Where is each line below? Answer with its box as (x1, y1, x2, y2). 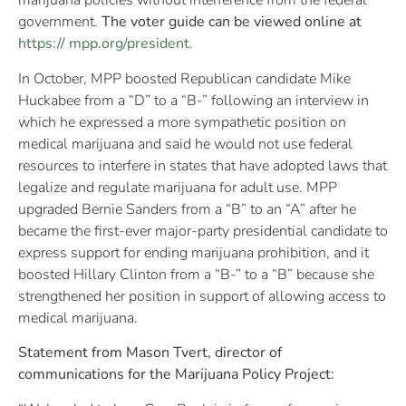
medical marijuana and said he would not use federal (18, 133, 353, 154)
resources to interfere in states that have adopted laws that (18, 155, 387, 176)
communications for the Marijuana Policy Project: (18, 364, 334, 385)
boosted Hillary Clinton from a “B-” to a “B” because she (18, 264, 374, 285)
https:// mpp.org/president (18, 34, 189, 54)
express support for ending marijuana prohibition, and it (18, 242, 369, 263)
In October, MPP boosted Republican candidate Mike (18, 68, 351, 89)
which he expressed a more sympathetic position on (18, 111, 346, 132)
